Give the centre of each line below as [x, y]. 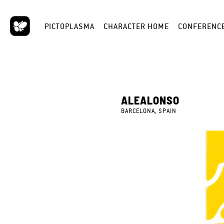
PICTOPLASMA [69, 26]
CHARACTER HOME [136, 26]
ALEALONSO [150, 100]
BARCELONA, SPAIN [149, 111]
